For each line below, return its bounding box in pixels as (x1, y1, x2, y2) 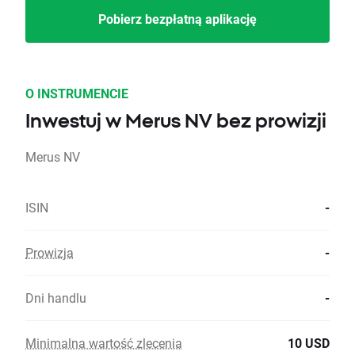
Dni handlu (25, 289, 86, 307)
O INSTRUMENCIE (25, 85, 128, 102)
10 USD (288, 334, 330, 352)
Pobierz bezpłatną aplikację (98, 10, 257, 28)
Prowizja (25, 244, 74, 261)
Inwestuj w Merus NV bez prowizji (25, 109, 326, 132)
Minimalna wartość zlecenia (25, 334, 182, 352)
